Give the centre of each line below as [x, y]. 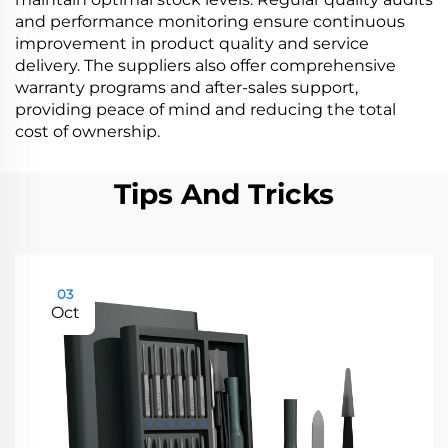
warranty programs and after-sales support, [186, 87]
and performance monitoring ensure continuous [210, 21]
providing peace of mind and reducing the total [205, 109]
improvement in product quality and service [192, 43]
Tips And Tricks [224, 194]
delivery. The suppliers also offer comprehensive [205, 65]
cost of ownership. [87, 131]
